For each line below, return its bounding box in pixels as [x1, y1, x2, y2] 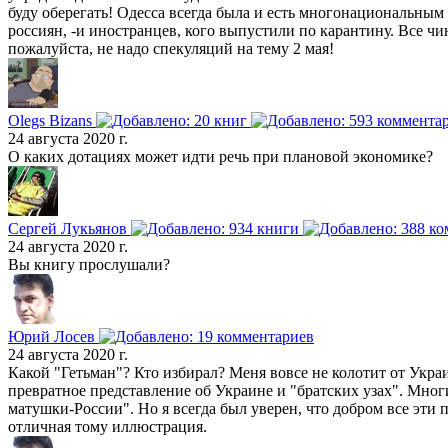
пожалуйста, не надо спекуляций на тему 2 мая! [8, 40, 334, 58]
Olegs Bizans [8, 112, 96, 130]
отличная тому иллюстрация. [8, 418, 207, 436]
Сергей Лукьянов [8, 220, 131, 238]
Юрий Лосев [8, 328, 99, 346]
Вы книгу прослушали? [8, 256, 170, 274]
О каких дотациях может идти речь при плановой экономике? [8, 148, 433, 166]
